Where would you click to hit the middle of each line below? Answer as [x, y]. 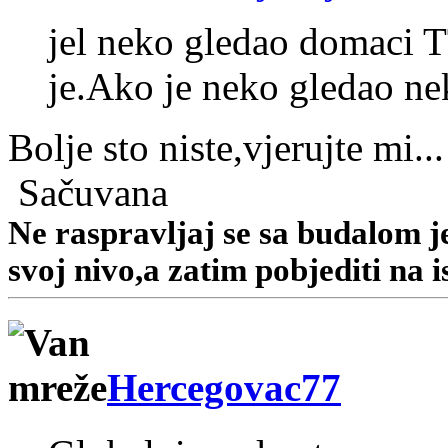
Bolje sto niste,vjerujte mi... [226, 147]
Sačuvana [88, 192]
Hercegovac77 [224, 388]
